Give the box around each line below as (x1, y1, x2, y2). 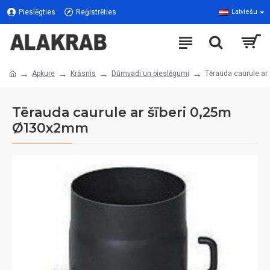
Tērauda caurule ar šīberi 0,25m (12, 104, 231, 121)
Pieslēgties (19, 8, 55, 16)
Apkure (32, 69, 55, 78)
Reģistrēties (76, 8, 116, 16)
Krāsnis (71, 69, 96, 78)
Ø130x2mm (12, 120, 89, 136)
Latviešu (231, 8, 257, 16)
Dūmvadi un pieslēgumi (111, 69, 189, 78)
